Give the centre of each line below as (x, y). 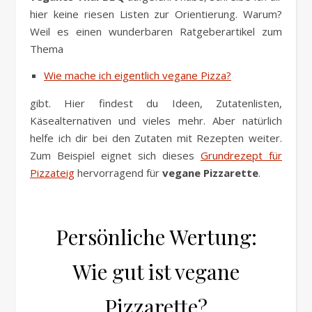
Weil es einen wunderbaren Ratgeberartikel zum (156, 32)
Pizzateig (52, 173)
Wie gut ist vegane (156, 272)
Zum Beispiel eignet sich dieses (115, 156)
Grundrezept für (241, 156)
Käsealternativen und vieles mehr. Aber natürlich (156, 121)
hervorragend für (118, 173)
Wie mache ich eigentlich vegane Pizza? (138, 76)
